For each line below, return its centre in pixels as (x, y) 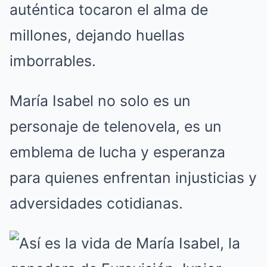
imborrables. (53, 60)
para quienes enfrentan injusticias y (133, 177)
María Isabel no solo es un (100, 100)
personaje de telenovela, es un (116, 126)
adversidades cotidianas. (96, 203)
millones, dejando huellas (97, 35)
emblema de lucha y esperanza (117, 152)
